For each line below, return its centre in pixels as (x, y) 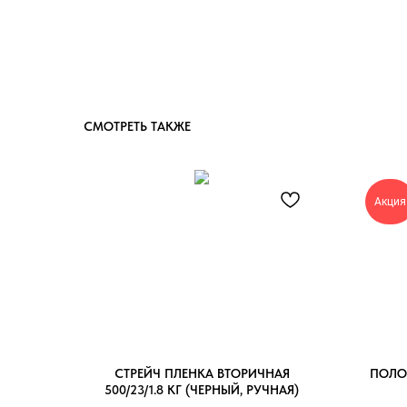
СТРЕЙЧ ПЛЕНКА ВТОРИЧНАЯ (202, 373)
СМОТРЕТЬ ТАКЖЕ (137, 126)
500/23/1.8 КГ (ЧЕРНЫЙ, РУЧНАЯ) (202, 389)
